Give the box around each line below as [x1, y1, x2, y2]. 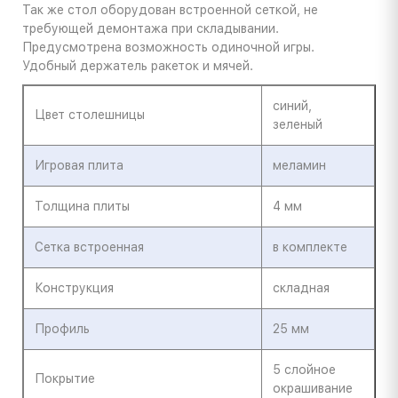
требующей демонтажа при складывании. [22, 21, 279, 36]
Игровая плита [35, 158, 123, 173]
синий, [273, 99, 312, 114]
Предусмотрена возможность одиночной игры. [22, 40, 314, 55]
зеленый [273, 117, 322, 132]
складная [273, 281, 330, 296]
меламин [273, 158, 326, 173]
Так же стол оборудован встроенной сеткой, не [22, 3, 318, 18]
